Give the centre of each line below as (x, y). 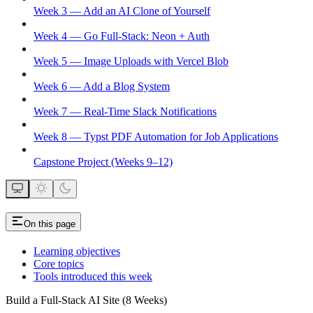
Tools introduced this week (93, 276)
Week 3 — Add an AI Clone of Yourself (122, 10)
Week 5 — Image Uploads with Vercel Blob (131, 61)
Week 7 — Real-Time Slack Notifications (125, 111)
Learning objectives (77, 251)
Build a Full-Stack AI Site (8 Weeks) (86, 300)
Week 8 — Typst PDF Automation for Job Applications (156, 136)
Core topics (59, 263)
